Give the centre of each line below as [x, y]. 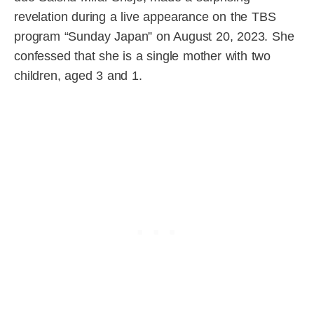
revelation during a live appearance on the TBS [145, 17]
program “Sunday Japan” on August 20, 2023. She [154, 37]
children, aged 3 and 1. [78, 76]
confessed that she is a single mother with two [143, 56]
